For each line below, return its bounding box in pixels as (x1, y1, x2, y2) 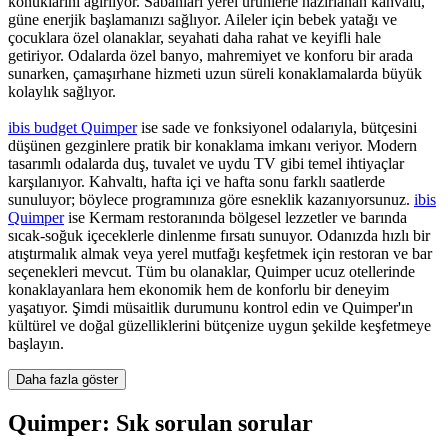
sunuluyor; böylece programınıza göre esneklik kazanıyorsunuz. (8, 191, 414, 209)
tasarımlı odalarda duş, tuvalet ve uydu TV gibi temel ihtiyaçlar (8, 155, 404, 173)
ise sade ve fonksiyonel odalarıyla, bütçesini (137, 119, 417, 137)
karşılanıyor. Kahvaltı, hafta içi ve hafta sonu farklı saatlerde (8, 173, 385, 191)
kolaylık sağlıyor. (8, 83, 116, 101)
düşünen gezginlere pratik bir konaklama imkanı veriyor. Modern (8, 137, 417, 155)
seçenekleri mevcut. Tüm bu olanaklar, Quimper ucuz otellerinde (8, 263, 415, 281)
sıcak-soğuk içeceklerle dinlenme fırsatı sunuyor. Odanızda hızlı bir (8, 227, 430, 245)
